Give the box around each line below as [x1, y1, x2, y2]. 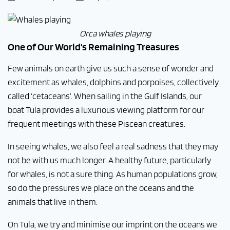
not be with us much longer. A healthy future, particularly [8, 155, 211, 165]
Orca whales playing [79, 28, 151, 39]
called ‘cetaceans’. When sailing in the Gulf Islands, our [8, 91, 202, 101]
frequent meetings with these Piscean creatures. [8, 119, 185, 129]
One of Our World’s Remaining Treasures [8, 41, 179, 53]
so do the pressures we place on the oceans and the [8, 183, 194, 193]
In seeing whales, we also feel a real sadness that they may [8, 141, 218, 151]
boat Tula [8, 105, 41, 115]
